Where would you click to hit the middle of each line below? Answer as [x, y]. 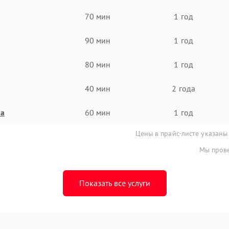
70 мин [98, 16]
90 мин [98, 40]
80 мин [98, 64]
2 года [184, 88]
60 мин [98, 112]
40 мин [98, 88]
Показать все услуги [114, 183]
